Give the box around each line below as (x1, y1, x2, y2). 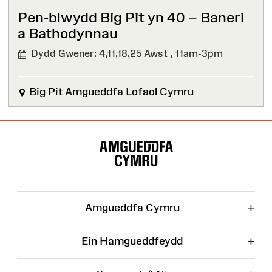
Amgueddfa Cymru (84, 202, 180, 214)
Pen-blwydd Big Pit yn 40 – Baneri (18, 8, 244, 25)
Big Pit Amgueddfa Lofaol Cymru (27, 86, 194, 98)
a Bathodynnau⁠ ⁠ (18, 24, 121, 41)
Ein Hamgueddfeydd (81, 235, 183, 248)
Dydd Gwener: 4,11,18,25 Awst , (26, 48, 175, 59)
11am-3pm (175, 48, 223, 59)
